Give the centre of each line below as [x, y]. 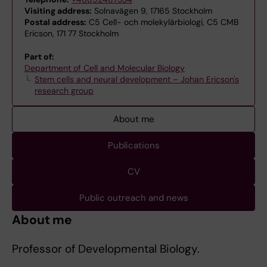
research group [64, 91]
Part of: [39, 57]
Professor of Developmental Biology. [106, 249]
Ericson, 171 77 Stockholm [72, 33]
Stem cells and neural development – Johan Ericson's [136, 79]
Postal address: [55, 22]
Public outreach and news [133, 198]
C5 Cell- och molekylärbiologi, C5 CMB [162, 22]
